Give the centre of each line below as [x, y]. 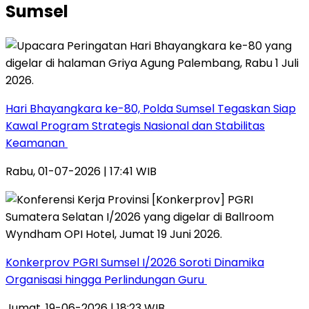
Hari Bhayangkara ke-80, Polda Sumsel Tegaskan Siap [151, 108]
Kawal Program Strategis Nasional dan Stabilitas [135, 126]
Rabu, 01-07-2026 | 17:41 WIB [81, 171]
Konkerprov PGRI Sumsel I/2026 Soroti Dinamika [135, 262]
